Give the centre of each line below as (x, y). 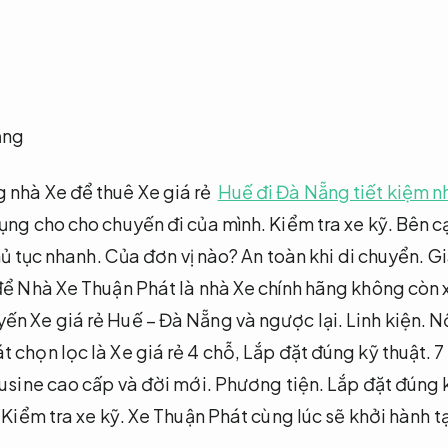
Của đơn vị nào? (171, 255)
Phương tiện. (269, 383)
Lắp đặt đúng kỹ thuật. (337, 351)
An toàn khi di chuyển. (333, 255)
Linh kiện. (386, 319)
